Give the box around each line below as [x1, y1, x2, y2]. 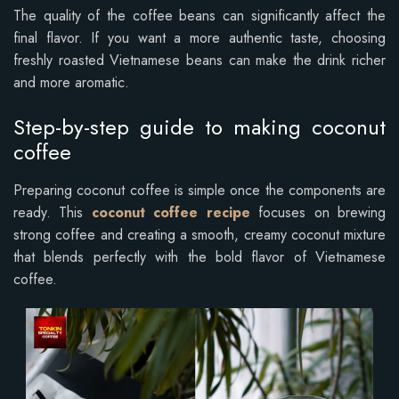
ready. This [13, 202, 92, 224]
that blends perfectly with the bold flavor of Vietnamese [13, 247, 386, 268]
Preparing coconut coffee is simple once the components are [13, 180, 386, 201]
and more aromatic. [13, 71, 129, 93]
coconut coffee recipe [91, 202, 250, 224]
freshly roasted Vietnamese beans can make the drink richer [13, 49, 386, 70]
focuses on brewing [249, 202, 387, 224]
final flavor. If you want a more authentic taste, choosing [13, 27, 386, 48]
